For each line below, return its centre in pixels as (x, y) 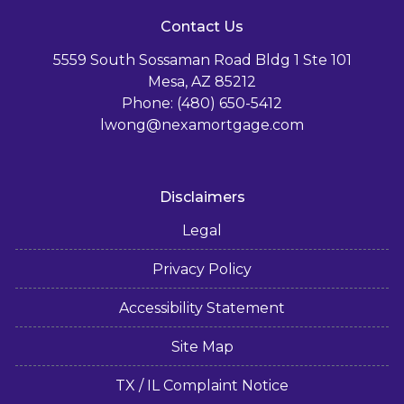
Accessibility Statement (202, 308)
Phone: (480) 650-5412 (202, 104)
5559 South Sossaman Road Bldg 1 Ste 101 (202, 60)
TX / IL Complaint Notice (202, 386)
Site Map (202, 347)
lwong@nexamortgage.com (202, 125)
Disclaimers (202, 197)
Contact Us (202, 27)
